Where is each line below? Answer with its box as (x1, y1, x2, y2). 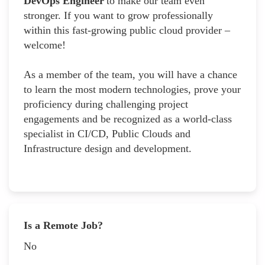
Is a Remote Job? (24, 219, 103, 231)
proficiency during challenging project (24, 98, 188, 110)
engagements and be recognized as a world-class (24, 112, 232, 125)
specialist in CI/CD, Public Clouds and (24, 127, 190, 140)
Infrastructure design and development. (24, 142, 192, 154)
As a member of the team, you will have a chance (24, 68, 237, 80)
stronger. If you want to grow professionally (24, 9, 213, 21)
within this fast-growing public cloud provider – (24, 24, 230, 36)
